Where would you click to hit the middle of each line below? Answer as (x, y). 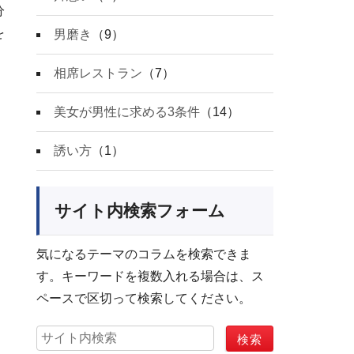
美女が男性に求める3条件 (127, 112)
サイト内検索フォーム (140, 211)
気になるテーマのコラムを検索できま (144, 254)
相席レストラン (98, 73)
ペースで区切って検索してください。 (144, 299)
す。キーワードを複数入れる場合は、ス (150, 277)
